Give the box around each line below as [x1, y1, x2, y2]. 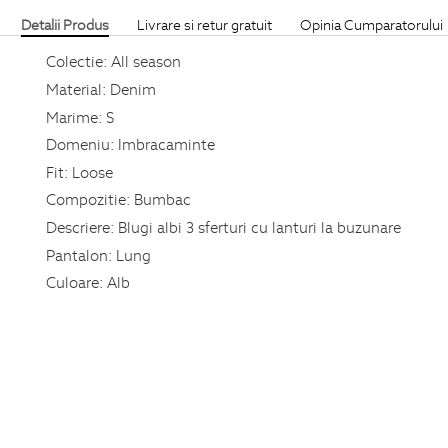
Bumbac [133, 189, 191, 210]
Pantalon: [45, 244, 113, 265]
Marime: [45, 106, 103, 127]
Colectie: [45, 51, 108, 72]
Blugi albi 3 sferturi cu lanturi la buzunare [117, 216, 401, 237]
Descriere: [45, 216, 115, 237]
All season [110, 51, 181, 72]
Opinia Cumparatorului [300, 15, 443, 34]
